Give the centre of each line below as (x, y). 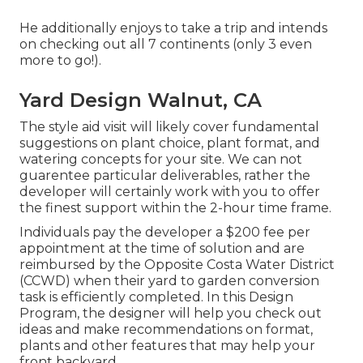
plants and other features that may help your (167, 346)
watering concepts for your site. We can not (161, 160)
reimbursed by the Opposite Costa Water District (177, 265)
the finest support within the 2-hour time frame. (175, 208)
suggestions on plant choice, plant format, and (170, 143)
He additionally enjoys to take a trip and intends (173, 28)
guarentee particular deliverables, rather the (165, 176)
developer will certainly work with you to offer (170, 192)
